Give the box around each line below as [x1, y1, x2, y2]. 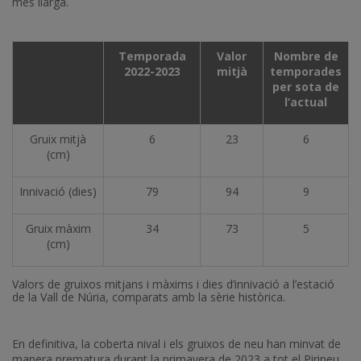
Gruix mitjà [30, 131, 86, 147]
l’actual [284, 94, 327, 110]
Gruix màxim [25, 221, 91, 236]
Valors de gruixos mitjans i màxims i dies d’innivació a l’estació [12, 276, 334, 292]
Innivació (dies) [19, 184, 97, 199]
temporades [270, 64, 342, 79]
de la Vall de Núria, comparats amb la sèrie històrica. [12, 289, 285, 305]
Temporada [118, 48, 186, 64]
